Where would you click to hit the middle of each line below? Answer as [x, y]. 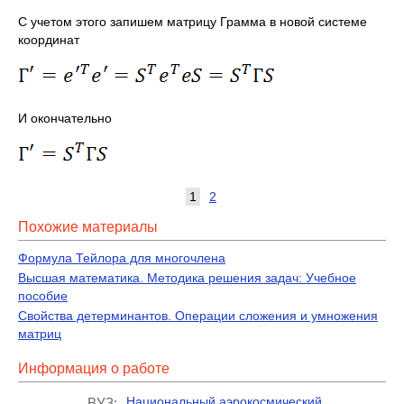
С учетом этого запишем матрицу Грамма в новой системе [193, 22]
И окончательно [65, 118]
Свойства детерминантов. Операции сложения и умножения [198, 316]
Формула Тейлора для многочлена [122, 258]
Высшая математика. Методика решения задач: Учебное [187, 278]
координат [49, 40]
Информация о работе [94, 368]
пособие [43, 296]
